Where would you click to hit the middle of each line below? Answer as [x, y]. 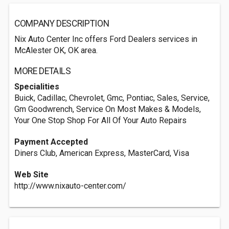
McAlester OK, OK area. [56, 50]
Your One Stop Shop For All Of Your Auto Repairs [100, 120]
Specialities [37, 87]
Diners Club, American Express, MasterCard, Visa [102, 153]
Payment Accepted [51, 142]
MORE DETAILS [43, 71]
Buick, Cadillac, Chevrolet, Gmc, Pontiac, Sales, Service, [112, 98]
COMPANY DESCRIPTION [62, 24]
